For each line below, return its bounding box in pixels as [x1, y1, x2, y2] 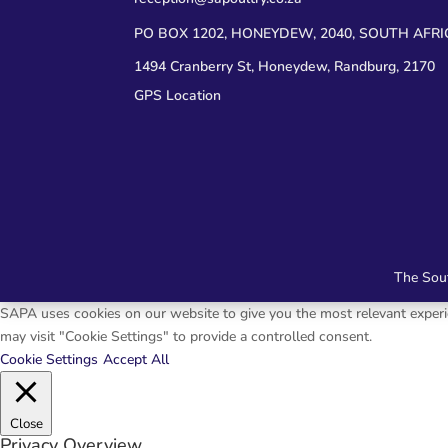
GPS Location [134, 86, 222, 106]
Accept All [103, 350, 169, 370]
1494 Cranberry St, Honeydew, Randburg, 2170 [134, 56, 436, 76]
